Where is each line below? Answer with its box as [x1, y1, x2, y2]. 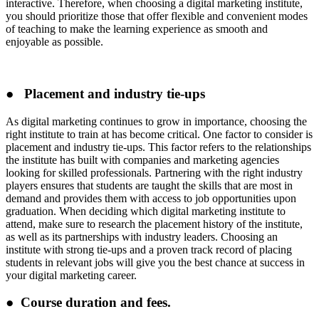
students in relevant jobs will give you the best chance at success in [6, 256, 305, 268]
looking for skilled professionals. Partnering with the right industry [6, 166, 303, 179]
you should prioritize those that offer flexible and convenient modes [6, 10, 308, 23]
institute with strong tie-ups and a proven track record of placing [6, 243, 292, 256]
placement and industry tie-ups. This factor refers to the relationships [6, 140, 311, 153]
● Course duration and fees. [6, 295, 171, 310]
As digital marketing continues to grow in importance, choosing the [6, 115, 307, 127]
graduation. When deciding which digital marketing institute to [6, 204, 286, 217]
